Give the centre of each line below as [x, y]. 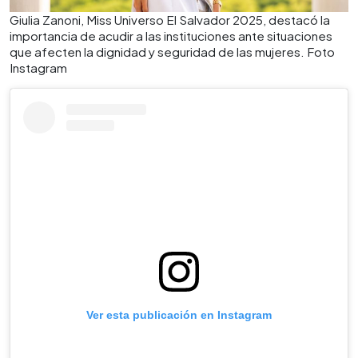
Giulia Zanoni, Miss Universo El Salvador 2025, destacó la [170, 20]
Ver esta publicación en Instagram [179, 315]
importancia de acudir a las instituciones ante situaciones [171, 36]
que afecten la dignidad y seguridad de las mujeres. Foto [172, 52]
